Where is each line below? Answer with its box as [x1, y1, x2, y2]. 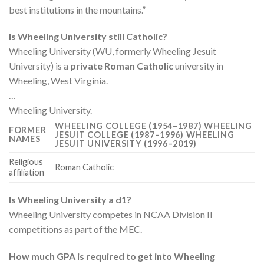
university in [173, 60, 223, 72]
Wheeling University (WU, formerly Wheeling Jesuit [9, 45, 216, 57]
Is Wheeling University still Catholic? [9, 31, 167, 42]
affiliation [9, 167, 44, 178]
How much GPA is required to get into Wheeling [9, 250, 215, 262]
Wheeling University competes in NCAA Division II [9, 209, 213, 220]
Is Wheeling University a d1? [9, 194, 131, 206]
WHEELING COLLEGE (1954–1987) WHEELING [55, 121, 252, 131]
